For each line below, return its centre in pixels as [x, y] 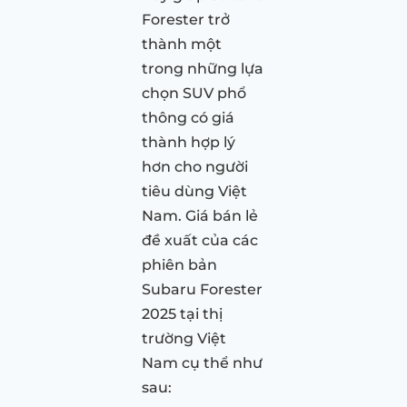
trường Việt [184, 339]
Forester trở [186, 20]
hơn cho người [195, 167]
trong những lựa [203, 69]
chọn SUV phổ [194, 94]
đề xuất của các [200, 241]
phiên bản [179, 265]
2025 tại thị [182, 314]
